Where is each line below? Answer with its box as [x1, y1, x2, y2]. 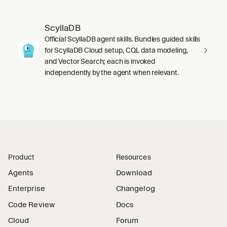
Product [8, 153, 35, 161]
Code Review [8, 200, 55, 209]
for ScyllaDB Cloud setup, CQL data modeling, [45, 46, 188, 54]
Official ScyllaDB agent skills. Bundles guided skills [45, 34, 201, 43]
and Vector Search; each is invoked [45, 57, 156, 65]
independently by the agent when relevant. [45, 68, 179, 77]
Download [116, 168, 152, 178]
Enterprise [8, 184, 45, 194]
